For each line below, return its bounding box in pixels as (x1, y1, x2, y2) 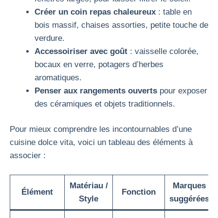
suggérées (169, 194, 209, 203)
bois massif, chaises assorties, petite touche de (35, 20, 208, 30)
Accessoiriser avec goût (35, 46, 127, 56)
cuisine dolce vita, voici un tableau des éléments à (10, 138, 193, 147)
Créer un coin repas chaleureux (35, 7, 156, 17)
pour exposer (157, 86, 207, 95)
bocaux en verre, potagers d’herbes (35, 59, 163, 69)
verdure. (35, 33, 65, 43)
